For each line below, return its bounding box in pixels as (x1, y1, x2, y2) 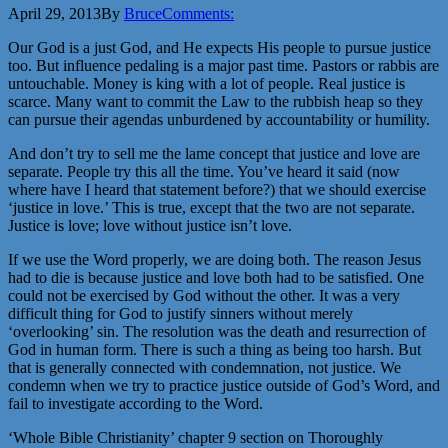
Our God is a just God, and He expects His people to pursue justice (8, 39, 431, 57)
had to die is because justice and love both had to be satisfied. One (8, 269, 424, 287)
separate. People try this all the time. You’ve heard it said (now (8, 163, 400, 181)
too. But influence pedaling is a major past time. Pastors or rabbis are (8, 57, 439, 75)
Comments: (162, 5, 234, 23)
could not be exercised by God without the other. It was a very (8, 287, 400, 305)
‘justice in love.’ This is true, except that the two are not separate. (8, 199, 415, 217)
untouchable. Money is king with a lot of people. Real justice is (8, 75, 405, 93)
